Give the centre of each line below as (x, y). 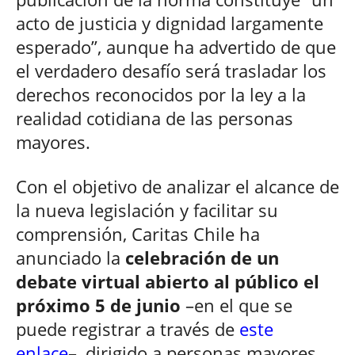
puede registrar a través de (128, 328)
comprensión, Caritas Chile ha (138, 233)
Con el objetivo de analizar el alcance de (177, 186)
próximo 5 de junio (98, 305)
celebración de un (202, 257)
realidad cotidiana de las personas (155, 118)
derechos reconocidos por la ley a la (161, 94)
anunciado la (71, 257)
